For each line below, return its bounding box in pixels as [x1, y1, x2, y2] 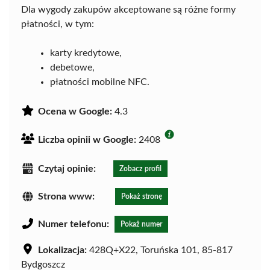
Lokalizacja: [38, 245, 87, 256]
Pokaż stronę [121, 193, 162, 201]
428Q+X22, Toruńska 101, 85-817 [87, 245, 233, 256]
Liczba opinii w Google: [38, 135, 136, 145]
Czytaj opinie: [38, 164, 96, 174]
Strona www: [38, 192, 95, 202]
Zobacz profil [119, 165, 162, 173]
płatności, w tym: [21, 19, 94, 30]
